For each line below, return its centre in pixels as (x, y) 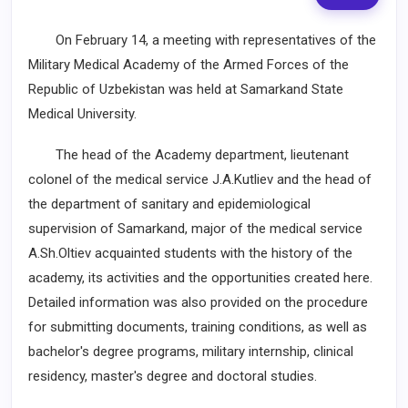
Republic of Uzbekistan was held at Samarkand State (186, 89)
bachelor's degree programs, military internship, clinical (191, 352)
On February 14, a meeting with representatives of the (202, 40)
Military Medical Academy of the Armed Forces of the (189, 65)
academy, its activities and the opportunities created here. (200, 278)
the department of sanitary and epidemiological (169, 204)
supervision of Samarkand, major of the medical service (195, 229)
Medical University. (82, 114)
